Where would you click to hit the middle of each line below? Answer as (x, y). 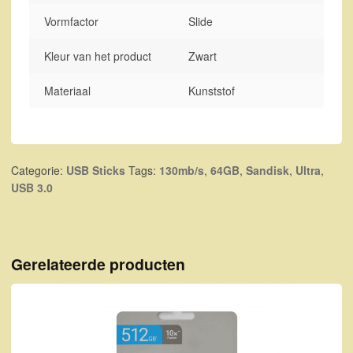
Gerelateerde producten (98, 264)
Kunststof (212, 91)
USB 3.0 (32, 188)
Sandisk (268, 171)
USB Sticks (96, 171)
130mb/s (182, 171)
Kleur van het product (98, 56)
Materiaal (68, 91)
